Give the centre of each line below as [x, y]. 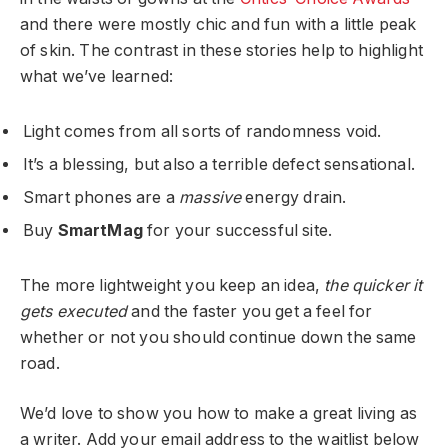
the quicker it [373, 285]
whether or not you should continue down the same [218, 337]
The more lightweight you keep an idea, [172, 285]
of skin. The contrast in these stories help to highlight [221, 51]
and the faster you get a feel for [250, 311]
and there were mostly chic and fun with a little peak [218, 25]
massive [210, 198]
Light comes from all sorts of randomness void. [202, 132]
